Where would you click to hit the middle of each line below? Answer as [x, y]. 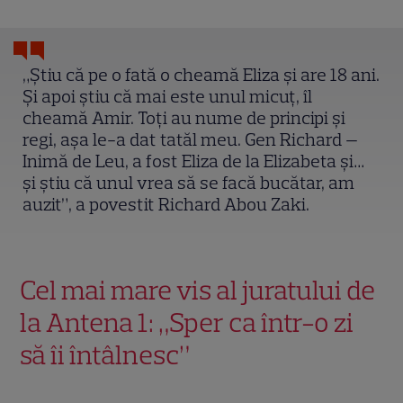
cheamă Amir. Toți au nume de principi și [184, 117]
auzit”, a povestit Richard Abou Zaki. [166, 204]
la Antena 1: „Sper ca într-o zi [187, 322]
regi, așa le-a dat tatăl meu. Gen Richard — [191, 139]
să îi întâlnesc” [105, 354]
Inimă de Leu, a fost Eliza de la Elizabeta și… [194, 161]
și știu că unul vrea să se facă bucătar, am [189, 182]
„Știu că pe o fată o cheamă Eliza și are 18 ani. [201, 74]
